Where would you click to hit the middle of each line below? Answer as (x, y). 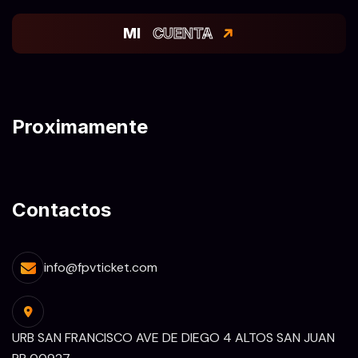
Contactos (62, 210)
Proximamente (80, 127)
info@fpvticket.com (101, 267)
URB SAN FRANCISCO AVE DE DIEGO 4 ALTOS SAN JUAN (173, 338)
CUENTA (183, 33)
